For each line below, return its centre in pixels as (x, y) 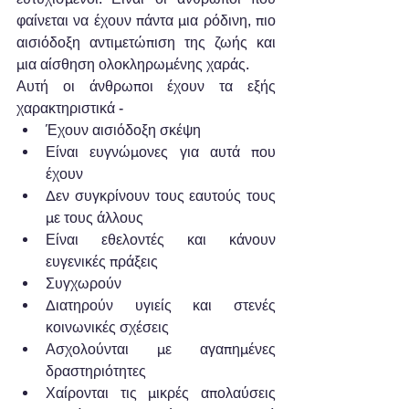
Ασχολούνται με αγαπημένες (161, 349)
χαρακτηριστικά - (73, 108)
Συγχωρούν (87, 283)
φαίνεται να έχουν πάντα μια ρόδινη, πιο (146, 20)
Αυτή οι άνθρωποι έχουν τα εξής (146, 86)
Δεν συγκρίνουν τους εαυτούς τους (161, 195)
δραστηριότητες (100, 371)
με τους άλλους (98, 217)
